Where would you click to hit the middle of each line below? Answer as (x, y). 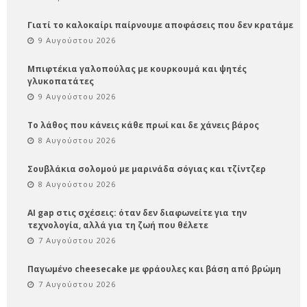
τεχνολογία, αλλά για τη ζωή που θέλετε (118, 225)
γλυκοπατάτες (61, 81)
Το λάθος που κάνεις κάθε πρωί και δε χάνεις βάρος (143, 125)
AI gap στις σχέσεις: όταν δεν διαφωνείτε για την (137, 212)
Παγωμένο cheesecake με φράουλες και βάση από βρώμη (154, 269)
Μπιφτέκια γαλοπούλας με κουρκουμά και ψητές (137, 69)
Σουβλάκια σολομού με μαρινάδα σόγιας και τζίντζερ (147, 169)
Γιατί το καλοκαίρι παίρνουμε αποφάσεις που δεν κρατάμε (160, 25)
